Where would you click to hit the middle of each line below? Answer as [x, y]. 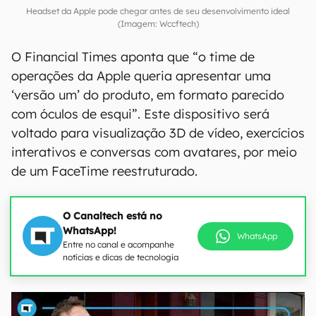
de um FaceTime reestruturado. [104, 171]
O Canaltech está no [113, 215]
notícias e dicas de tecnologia [121, 257]
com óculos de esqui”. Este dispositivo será [140, 114]
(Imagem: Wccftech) [158, 23]
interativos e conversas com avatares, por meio [154, 152]
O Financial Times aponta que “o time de [133, 56]
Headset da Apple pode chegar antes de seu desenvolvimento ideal [158, 11]
